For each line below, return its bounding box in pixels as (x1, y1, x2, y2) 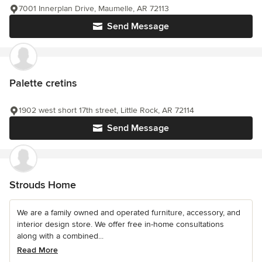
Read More (17, 245, 58, 255)
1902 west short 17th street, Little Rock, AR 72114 (19, 105, 194, 115)
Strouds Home (9, 178, 76, 191)
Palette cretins (9, 77, 77, 89)
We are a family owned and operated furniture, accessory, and (17, 208, 240, 218)
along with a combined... (17, 231, 104, 241)
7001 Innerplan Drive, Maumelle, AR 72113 (19, 4, 169, 13)
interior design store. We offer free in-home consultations (17, 219, 224, 229)
